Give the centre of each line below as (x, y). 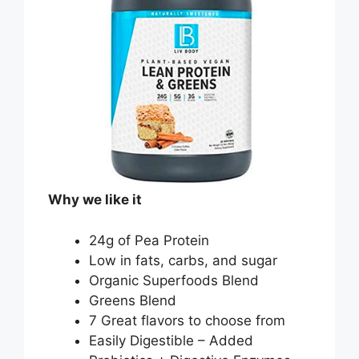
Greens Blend (133, 300)
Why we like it (95, 200)
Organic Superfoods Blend (174, 280)
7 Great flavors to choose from (187, 320)
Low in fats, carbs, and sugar (183, 260)
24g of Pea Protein (149, 240)
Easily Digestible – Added (171, 340)
